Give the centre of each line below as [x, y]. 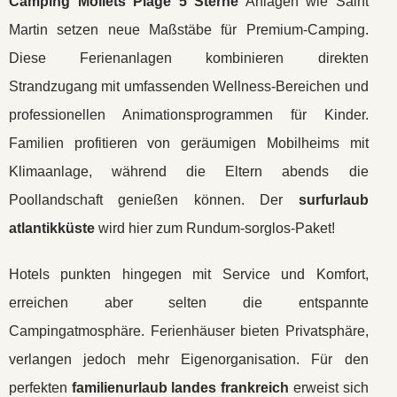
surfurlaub [333, 200]
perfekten [40, 388]
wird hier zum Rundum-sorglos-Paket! [215, 228]
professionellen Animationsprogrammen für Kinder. [189, 115]
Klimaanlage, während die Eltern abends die [189, 171]
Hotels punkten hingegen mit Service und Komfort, [189, 274]
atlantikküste [52, 228]
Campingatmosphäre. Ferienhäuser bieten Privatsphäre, [189, 331]
